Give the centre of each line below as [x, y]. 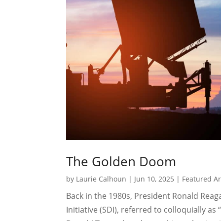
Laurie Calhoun [101, 179]
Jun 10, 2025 [154, 179]
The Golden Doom [121, 161]
